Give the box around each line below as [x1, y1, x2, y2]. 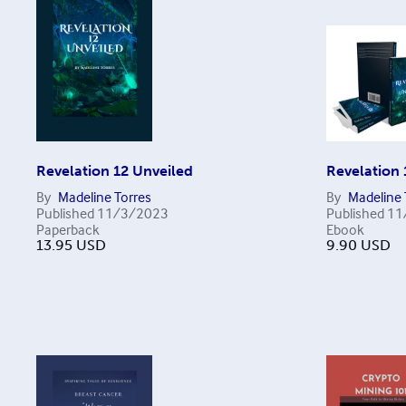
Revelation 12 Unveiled [36, 162, 193, 179]
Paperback [36, 220, 100, 238]
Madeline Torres [58, 188, 151, 206]
